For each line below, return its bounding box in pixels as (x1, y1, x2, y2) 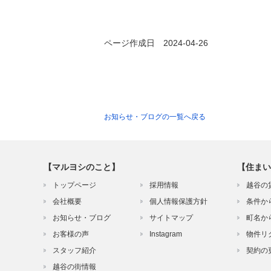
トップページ (53, 180, 96, 189)
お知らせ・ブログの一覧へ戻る (104, 112, 206, 121)
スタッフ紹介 (53, 246, 96, 255)
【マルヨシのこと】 (44, 162, 120, 172)
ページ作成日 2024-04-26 (104, 38, 208, 48)
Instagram (149, 229, 182, 238)
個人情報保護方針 (149, 197, 207, 206)
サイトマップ (149, 213, 193, 222)
